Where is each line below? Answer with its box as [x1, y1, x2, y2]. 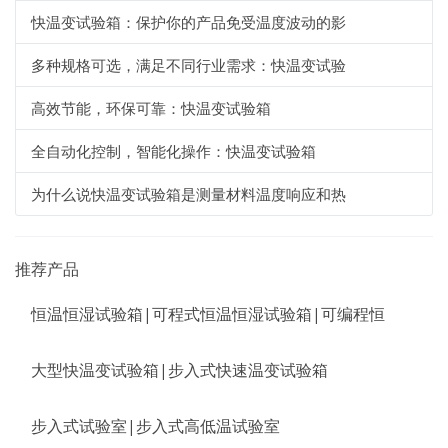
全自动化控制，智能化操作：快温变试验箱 [31, 141, 316, 162]
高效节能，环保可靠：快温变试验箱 [31, 98, 271, 119]
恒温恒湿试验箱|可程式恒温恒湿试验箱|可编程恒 [31, 303, 385, 326]
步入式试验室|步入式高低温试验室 [31, 415, 280, 438]
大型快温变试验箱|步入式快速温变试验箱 [31, 359, 328, 382]
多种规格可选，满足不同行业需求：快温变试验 [31, 55, 346, 76]
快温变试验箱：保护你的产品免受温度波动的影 [31, 12, 346, 33]
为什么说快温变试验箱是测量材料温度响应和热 [31, 184, 346, 205]
